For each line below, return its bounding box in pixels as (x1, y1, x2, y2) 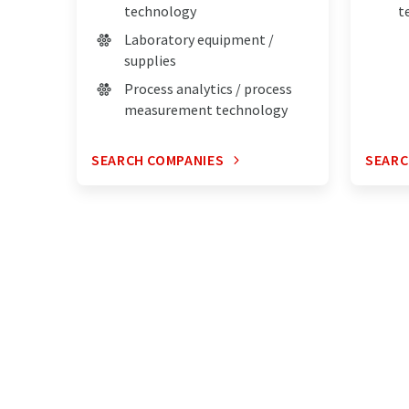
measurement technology (124, 100, 288, 120)
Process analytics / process (124, 79, 292, 99)
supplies (124, 51, 176, 70)
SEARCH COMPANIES (91, 151, 225, 170)
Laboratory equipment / (124, 30, 274, 49)
